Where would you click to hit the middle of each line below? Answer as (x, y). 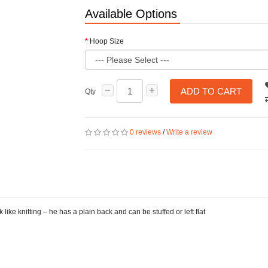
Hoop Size (106, 41)
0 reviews (145, 132)
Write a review (189, 132)
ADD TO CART (211, 91)
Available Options (131, 14)
